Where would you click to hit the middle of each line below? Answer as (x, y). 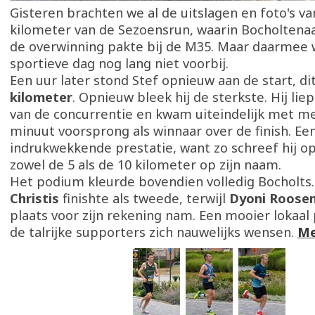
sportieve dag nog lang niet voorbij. (119, 63)
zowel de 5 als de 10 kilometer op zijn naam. (146, 165)
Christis (34, 198)
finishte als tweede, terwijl (144, 198)
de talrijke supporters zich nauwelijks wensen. (154, 232)
